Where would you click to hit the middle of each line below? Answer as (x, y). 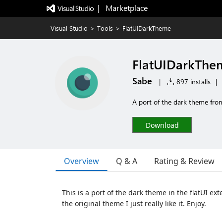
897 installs (193, 82)
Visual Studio (69, 28)
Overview (82, 161)
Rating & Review (184, 161)
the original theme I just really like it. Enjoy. (134, 203)
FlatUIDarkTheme (147, 28)
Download (162, 125)
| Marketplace (122, 8)
